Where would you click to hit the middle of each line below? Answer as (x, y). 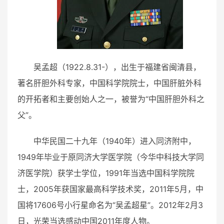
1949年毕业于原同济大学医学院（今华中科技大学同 (111, 157)
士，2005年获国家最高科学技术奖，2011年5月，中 (110, 189)
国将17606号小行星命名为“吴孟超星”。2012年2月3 (110, 205)
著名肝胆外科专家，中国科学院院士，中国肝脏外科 (109, 83)
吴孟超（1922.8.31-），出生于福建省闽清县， (117, 67)
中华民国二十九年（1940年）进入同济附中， (115, 141)
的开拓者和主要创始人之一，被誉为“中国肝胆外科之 (111, 99)
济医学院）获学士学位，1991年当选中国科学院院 (106, 173)
